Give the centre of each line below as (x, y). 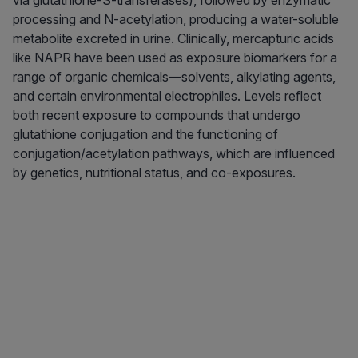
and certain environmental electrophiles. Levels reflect (167, 96)
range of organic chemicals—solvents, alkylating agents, (174, 77)
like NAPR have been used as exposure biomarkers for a (175, 58)
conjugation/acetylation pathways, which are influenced (174, 154)
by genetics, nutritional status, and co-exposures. (154, 173)
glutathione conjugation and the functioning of (145, 135)
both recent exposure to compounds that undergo (157, 115)
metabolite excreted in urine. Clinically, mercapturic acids (173, 39)
